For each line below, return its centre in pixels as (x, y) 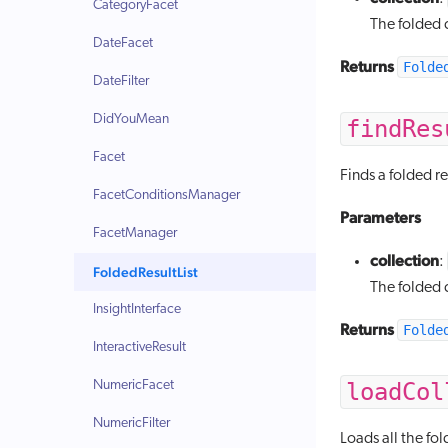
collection (404, 260)
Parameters (380, 217)
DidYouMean (131, 119)
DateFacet (123, 43)
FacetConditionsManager (167, 195)
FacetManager (135, 233)
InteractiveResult (140, 347)
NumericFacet (134, 385)
